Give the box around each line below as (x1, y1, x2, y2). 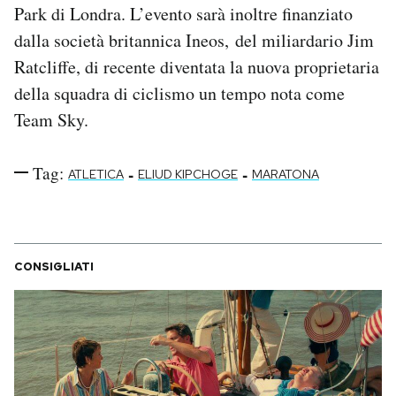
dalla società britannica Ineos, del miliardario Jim (14, 27, 374, 52)
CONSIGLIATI (14, 258, 94, 274)
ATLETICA (68, 165, 124, 182)
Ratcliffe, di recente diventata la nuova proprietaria (14, 54, 379, 79)
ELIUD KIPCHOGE (138, 165, 238, 182)
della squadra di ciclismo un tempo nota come (14, 80, 345, 105)
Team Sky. (14, 107, 88, 132)
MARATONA (252, 165, 319, 182)
